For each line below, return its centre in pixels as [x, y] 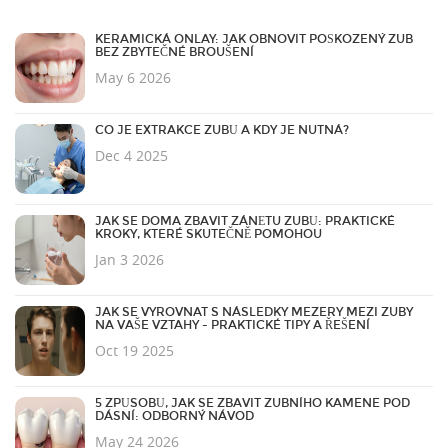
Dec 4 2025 [131, 156]
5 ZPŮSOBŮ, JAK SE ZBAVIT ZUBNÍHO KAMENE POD [252, 403]
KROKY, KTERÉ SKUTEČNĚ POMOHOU [208, 234]
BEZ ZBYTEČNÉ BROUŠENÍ [174, 52]
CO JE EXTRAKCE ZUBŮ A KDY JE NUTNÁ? [222, 130]
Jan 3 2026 [129, 260]
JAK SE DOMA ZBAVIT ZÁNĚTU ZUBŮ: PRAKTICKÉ [245, 221]
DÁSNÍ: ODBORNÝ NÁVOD [174, 416]
